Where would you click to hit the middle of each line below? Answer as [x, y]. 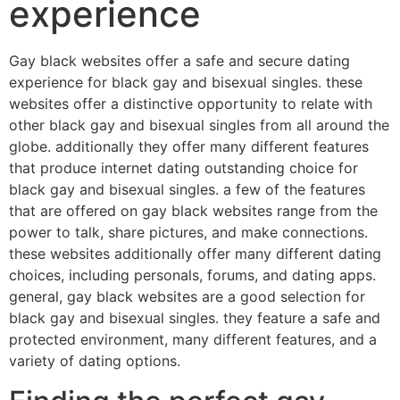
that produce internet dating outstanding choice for [183, 168]
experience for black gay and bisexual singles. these [186, 83]
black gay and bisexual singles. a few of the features [187, 190]
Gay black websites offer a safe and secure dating [179, 61]
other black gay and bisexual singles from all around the [199, 125]
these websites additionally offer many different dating [195, 254]
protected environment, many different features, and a [193, 340]
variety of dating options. [95, 361]
